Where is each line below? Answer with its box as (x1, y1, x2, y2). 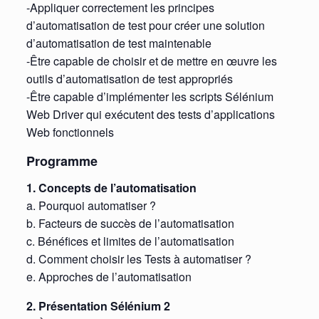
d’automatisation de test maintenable (26, 34, 211, 51)
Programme (26, 151, 98, 170)
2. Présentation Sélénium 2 (26, 298, 170, 315)
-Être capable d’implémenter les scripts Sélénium (26, 88, 273, 105)
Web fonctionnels (26, 123, 114, 140)
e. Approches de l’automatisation (26, 268, 192, 286)
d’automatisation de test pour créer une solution (26, 16, 265, 33)
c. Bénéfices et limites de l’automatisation (26, 233, 234, 250)
